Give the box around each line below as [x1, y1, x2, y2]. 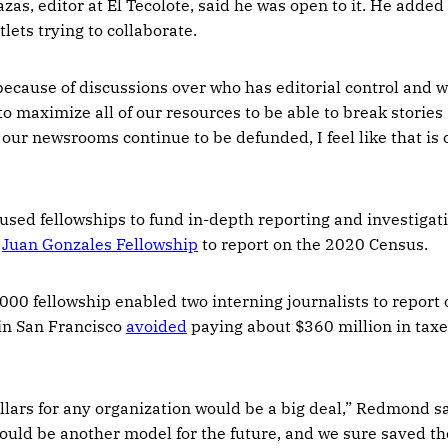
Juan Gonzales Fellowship [2, 233, 198, 254]
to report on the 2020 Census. [198, 233, 428, 254]
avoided [126, 315, 187, 336]
